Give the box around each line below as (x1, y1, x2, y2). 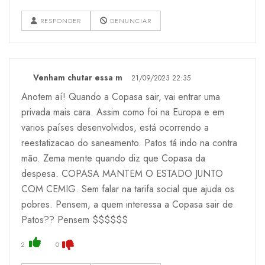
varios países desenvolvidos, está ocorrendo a (21, 120, 209, 134)
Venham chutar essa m (33, 71, 122, 83)
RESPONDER (38, 15, 81, 25)
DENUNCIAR (108, 15, 151, 25)
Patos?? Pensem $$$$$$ (21, 212, 128, 227)
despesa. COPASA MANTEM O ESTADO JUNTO (21, 166, 223, 180)
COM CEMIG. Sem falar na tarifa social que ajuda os (21, 182, 234, 196)
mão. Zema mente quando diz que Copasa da (21, 151, 205, 165)
